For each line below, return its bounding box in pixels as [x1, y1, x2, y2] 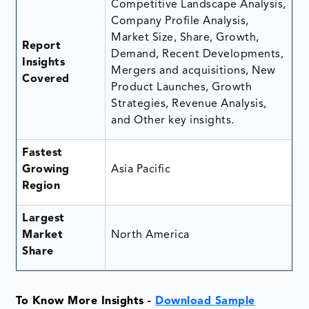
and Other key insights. [111, 114, 235, 126]
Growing [22, 163, 70, 175]
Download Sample [155, 295, 255, 307]
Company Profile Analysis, [111, 15, 249, 27]
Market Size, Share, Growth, [111, 32, 259, 43]
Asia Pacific [111, 163, 171, 175]
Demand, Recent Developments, [111, 48, 284, 60]
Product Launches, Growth [111, 81, 252, 93]
